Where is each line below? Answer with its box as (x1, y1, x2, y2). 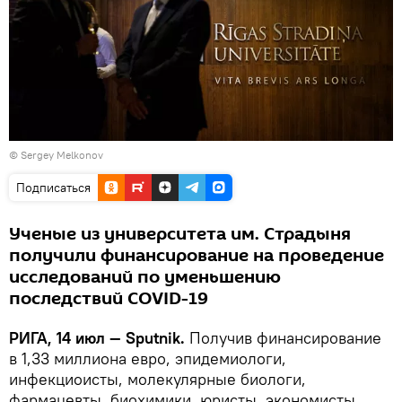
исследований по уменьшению (9, 265, 281, 291)
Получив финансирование (185, 328, 381, 349)
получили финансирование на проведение (9, 243, 384, 269)
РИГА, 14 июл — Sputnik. (9, 328, 185, 349)
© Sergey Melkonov (9, 148, 103, 162)
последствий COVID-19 (9, 286, 208, 312)
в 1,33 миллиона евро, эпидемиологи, (9, 348, 286, 370)
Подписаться (16, 179, 91, 197)
